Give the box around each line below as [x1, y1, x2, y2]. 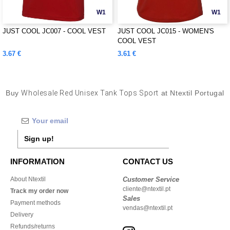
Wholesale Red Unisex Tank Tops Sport [21, 89, 159, 97]
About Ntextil [10, 176, 46, 183]
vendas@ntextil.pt [123, 204, 172, 212]
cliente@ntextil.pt [123, 185, 170, 193]
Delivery [10, 211, 33, 218]
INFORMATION [10, 157, 65, 166]
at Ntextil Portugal [159, 89, 224, 97]
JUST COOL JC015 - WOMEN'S [118, 27, 214, 35]
